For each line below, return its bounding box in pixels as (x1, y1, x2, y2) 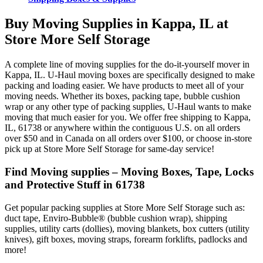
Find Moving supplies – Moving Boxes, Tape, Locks (5, 165, 254, 178)
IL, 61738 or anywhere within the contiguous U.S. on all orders (5, 123, 240, 133)
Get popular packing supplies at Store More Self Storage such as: (5, 202, 245, 213)
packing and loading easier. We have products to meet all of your (5, 80, 244, 91)
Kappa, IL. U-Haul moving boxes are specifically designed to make (5, 70, 255, 80)
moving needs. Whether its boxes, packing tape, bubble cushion (5, 91, 240, 102)
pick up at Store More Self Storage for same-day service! (5, 144, 214, 154)
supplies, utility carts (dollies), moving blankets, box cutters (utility (5, 223, 249, 234)
